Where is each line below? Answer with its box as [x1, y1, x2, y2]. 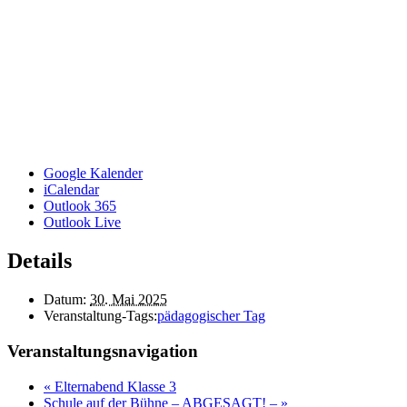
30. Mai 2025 [90, 292, 167, 308]
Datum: [44, 292, 86, 308]
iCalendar [44, 182, 99, 198]
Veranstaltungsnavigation [7, 341, 198, 361]
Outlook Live [44, 214, 121, 231]
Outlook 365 [44, 198, 116, 214]
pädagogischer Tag [157, 308, 265, 324]
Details [7, 249, 72, 273]
